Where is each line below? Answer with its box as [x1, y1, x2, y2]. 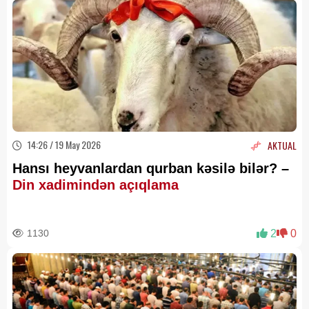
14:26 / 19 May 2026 [26, 137, 101, 152]
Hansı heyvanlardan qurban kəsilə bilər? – [12, 161, 289, 176]
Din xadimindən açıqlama [12, 177, 187, 192]
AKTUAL [268, 138, 297, 152]
